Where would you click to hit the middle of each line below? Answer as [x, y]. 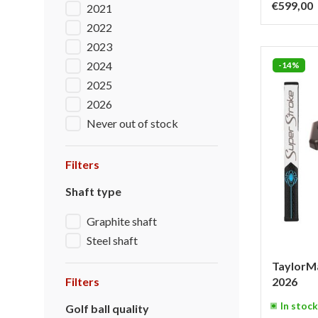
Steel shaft [112, 240]
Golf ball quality [107, 308]
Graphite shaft [122, 221]
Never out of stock [132, 123]
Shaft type [93, 191]
